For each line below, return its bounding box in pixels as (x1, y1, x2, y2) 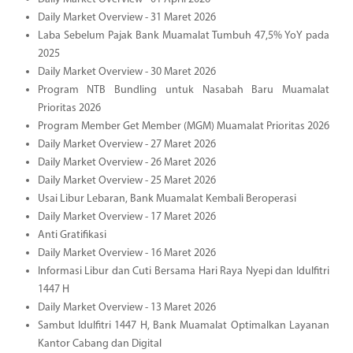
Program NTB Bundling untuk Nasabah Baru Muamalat (37, 84, 329, 96)
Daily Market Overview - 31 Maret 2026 (37, 11, 216, 24)
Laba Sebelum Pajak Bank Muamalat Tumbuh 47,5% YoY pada (37, 29, 329, 42)
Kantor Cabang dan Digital (37, 337, 162, 350)
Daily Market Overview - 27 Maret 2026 (37, 138, 216, 150)
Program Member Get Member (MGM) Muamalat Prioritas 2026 (37, 120, 329, 132)
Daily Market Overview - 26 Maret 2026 (37, 156, 216, 169)
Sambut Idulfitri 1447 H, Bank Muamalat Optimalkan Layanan (37, 319, 329, 332)
